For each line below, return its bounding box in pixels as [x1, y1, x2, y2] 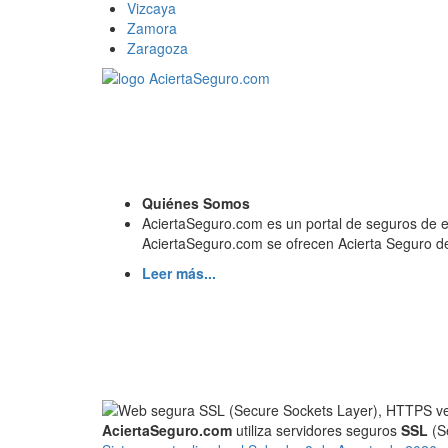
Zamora [127, 17, 177, 38]
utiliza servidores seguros [232, 419, 401, 440]
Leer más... [142, 262, 216, 283]
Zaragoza [127, 37, 188, 58]
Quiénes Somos [142, 192, 250, 213]
